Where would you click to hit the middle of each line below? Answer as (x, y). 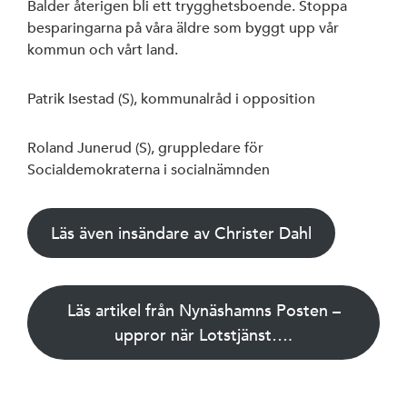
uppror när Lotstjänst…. (203, 335)
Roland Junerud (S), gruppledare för (145, 149)
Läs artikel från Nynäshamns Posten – (203, 311)
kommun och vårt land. (103, 50)
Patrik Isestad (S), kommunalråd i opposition (171, 99)
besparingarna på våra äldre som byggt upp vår (183, 29)
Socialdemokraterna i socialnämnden (149, 170)
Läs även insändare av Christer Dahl (181, 233)
